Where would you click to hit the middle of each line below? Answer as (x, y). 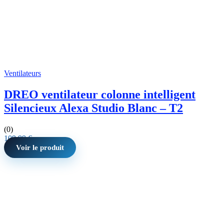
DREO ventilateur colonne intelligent (100, 94)
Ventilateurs (22, 73)
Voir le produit (40, 147)
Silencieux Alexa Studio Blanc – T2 (93, 108)
